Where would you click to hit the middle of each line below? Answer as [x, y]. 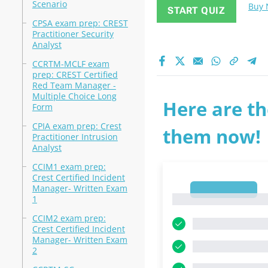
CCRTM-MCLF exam [71, 64]
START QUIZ [196, 10]
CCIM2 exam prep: [69, 218]
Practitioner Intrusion [75, 137]
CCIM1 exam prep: [69, 167]
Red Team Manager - [74, 85]
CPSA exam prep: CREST [80, 23]
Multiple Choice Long [74, 96]
